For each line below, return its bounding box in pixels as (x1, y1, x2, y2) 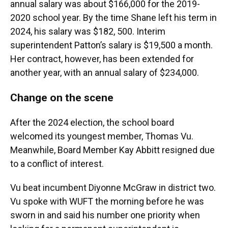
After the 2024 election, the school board (10, 117, 174, 128)
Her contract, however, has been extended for (10, 53, 194, 65)
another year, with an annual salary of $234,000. (10, 67, 199, 78)
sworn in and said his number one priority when (10, 210, 200, 221)
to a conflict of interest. (10, 158, 104, 169)
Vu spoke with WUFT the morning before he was (10, 196, 204, 207)
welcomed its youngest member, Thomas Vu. (10, 131, 193, 142)
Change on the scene (10, 91, 113, 104)
